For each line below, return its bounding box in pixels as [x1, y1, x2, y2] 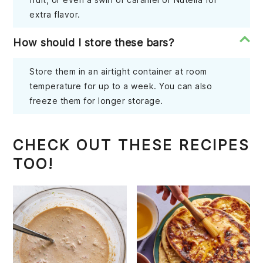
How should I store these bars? [13, 36, 174, 49]
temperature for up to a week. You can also [29, 81, 213, 92]
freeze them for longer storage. [29, 96, 163, 106]
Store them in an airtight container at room [29, 66, 207, 77]
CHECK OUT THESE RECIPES [13, 136, 250, 154]
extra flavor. [29, 9, 80, 20]
